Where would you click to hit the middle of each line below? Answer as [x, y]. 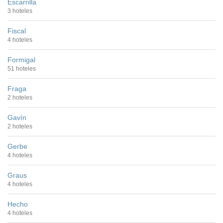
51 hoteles [22, 68]
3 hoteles [20, 11]
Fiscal [17, 31]
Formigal [21, 59]
